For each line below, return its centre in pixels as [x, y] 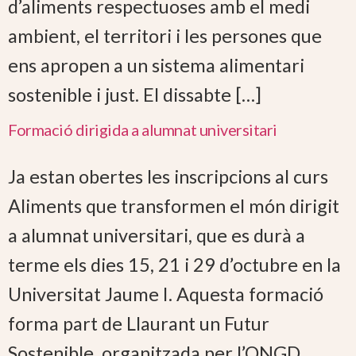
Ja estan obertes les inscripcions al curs [168, 176]
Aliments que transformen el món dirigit [174, 205]
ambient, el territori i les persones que [165, 36]
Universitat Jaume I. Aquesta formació [166, 294]
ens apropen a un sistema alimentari [156, 66]
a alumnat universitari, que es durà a [157, 235]
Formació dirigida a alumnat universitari [143, 129]
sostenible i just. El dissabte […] [135, 95]
